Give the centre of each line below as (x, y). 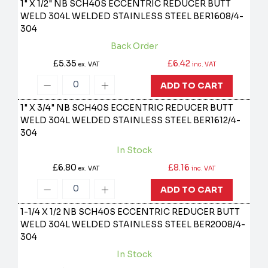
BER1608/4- (219, 16)
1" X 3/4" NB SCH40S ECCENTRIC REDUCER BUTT (127, 108)
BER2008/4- (220, 225)
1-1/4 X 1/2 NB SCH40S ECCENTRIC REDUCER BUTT (130, 212)
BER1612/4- (217, 121)
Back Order (134, 46)
